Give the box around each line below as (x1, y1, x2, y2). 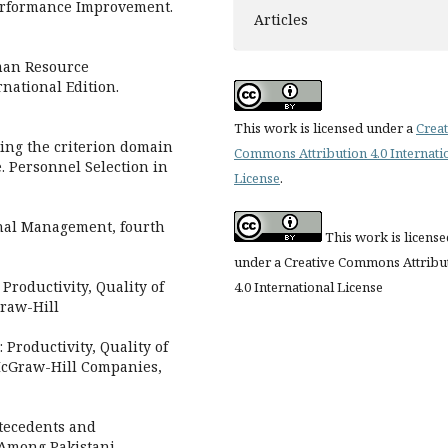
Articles (254, 9, 308, 29)
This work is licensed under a (234, 118, 416, 137)
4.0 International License (234, 277, 383, 296)
